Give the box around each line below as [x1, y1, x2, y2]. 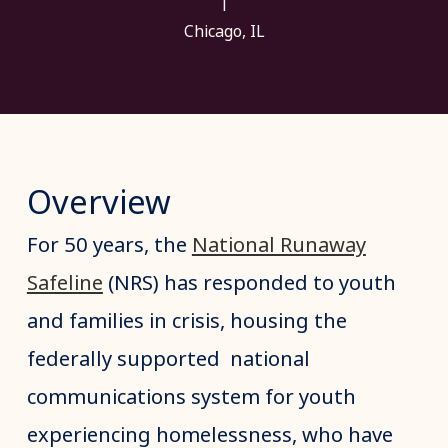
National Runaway [191, 230, 366, 261]
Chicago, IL [183, 19, 265, 43]
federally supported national [26, 344, 310, 375]
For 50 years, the [26, 230, 192, 261]
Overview [26, 179, 171, 228]
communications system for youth [26, 382, 356, 413]
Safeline [26, 268, 103, 299]
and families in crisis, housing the [26, 306, 347, 337]
